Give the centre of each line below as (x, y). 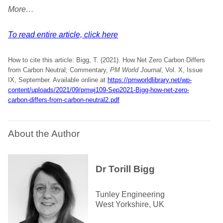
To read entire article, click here (63, 35)
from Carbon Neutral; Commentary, (59, 70)
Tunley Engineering (130, 194)
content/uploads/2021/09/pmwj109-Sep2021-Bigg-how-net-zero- (99, 90)
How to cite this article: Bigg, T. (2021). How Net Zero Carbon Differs (107, 60)
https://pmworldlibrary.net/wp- (150, 80)
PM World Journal (136, 70)
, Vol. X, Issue (182, 70)
